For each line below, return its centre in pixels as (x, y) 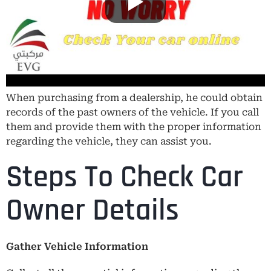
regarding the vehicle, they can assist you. (109, 141)
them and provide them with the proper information (134, 126)
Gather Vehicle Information (77, 246)
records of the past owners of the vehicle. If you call (132, 112)
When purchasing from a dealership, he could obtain (134, 97)
